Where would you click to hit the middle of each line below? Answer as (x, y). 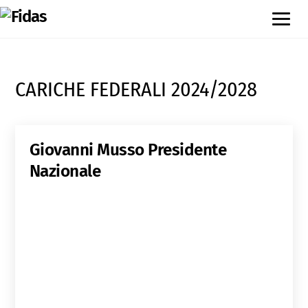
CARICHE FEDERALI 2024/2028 (136, 90)
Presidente (187, 150)
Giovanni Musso (89, 150)
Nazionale (65, 171)
